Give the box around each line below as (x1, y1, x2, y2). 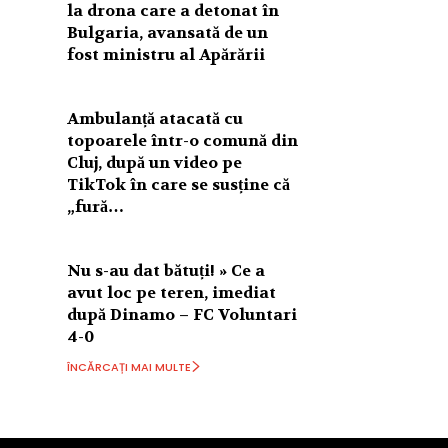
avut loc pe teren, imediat (67, 281, 277, 303)
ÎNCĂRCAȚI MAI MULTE (67, 358, 192, 375)
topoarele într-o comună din (67, 129, 299, 151)
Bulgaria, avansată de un (67, 21, 269, 43)
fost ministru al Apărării (67, 43, 266, 65)
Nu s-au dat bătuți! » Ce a (67, 259, 266, 281)
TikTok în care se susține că (67, 173, 291, 195)
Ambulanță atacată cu (67, 107, 244, 129)
